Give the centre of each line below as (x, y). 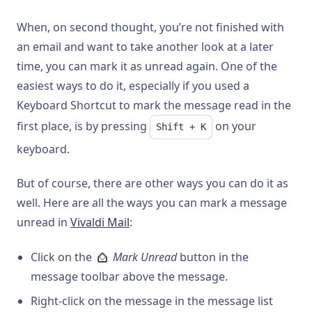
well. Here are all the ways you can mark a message (152, 203)
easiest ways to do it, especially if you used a (133, 86)
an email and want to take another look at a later (145, 47)
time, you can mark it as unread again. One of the (147, 66)
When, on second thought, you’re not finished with (150, 27)
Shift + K (181, 127)
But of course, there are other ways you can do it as (153, 184)
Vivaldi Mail (100, 223)
